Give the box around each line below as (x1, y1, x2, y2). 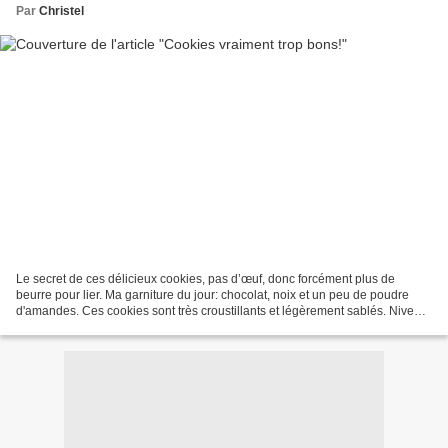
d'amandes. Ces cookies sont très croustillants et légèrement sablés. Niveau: (16, 303, 431, 318)
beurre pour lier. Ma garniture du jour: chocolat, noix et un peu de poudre (16, 287, 409, 302)
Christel (39, 4, 84, 19)
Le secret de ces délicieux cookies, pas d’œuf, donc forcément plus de (16, 271, 395, 286)
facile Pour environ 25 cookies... (16, 319, 189, 334)
